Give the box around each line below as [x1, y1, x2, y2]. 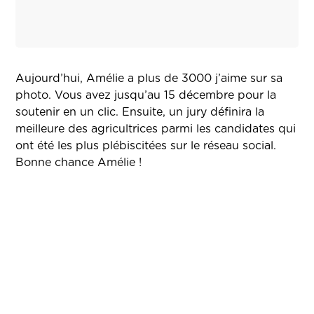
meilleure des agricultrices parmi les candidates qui [15, 123, 296, 135]
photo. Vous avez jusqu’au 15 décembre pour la [15, 90, 277, 102]
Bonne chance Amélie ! [15, 157, 142, 169]
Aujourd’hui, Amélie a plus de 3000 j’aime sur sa [15, 73, 283, 85]
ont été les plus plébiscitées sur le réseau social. [15, 140, 277, 152]
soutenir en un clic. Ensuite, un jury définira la [15, 107, 265, 118]
